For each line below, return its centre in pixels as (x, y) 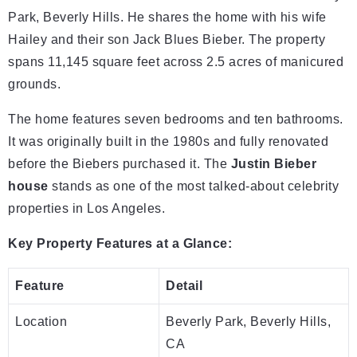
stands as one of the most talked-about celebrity (193, 186)
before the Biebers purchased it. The (120, 163)
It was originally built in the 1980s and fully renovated (168, 141)
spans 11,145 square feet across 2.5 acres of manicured (176, 61)
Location (41, 321)
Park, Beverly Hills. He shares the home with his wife (167, 17)
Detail (184, 285)
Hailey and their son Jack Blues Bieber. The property (167, 39)
